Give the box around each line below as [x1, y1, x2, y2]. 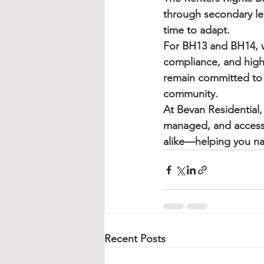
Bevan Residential [177, 103, 259, 116]
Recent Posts [104, 232, 166, 245]
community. [163, 87, 218, 100]
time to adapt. [163, 24, 230, 37]
